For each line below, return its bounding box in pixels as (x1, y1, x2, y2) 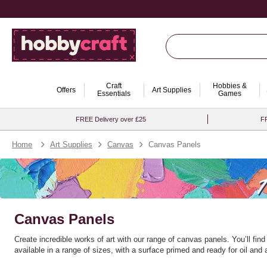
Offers (57, 85, 76, 94)
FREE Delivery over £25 (76, 116, 146, 123)
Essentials (97, 89, 131, 98)
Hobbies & (212, 82, 247, 90)
